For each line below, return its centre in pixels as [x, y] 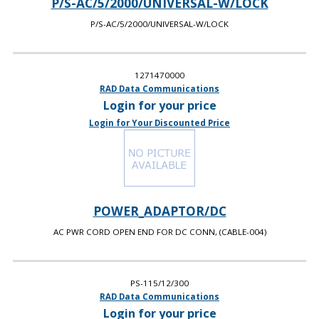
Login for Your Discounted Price [159, 122]
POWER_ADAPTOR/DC [159, 210]
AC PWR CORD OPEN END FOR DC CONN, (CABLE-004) [159, 231]
